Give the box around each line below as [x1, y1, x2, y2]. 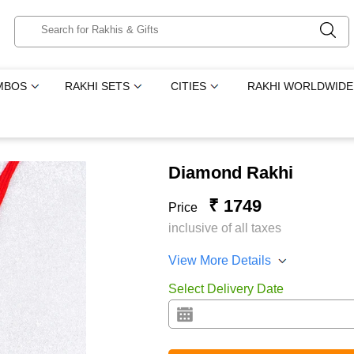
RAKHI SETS [65, 80, 130, 92]
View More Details [168, 254, 271, 267]
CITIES [171, 80, 207, 92]
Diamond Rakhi [168, 163, 293, 183]
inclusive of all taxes [168, 221, 281, 235]
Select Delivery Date [168, 282, 284, 296]
